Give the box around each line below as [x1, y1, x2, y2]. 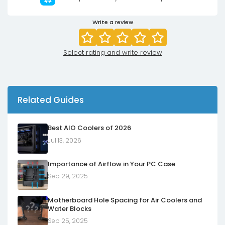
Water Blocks [48, 203, 91, 213]
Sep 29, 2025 [48, 172, 88, 181]
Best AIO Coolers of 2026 [48, 123, 131, 133]
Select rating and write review [63, 48, 162, 57]
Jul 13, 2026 [48, 136, 81, 145]
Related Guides [18, 93, 84, 106]
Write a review [92, 18, 133, 26]
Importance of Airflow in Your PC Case [48, 159, 175, 169]
